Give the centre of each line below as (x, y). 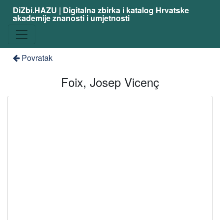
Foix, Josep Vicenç (110, 82)
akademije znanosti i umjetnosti (71, 18)
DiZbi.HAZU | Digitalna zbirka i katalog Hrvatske (101, 10)
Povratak (37, 58)
